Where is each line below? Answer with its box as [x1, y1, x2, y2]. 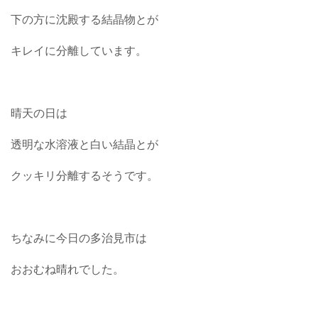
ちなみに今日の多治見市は [11, 231, 147, 246]
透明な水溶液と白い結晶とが [11, 138, 158, 152]
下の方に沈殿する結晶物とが [11, 13, 158, 27]
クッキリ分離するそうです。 [11, 169, 158, 183]
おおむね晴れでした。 [11, 263, 124, 277]
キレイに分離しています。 [11, 44, 147, 58]
